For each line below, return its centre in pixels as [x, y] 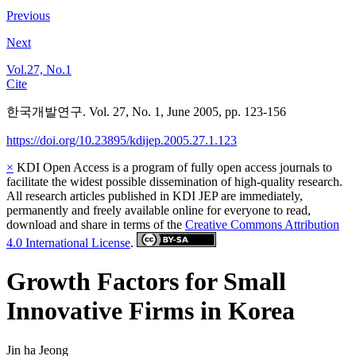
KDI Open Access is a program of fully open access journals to [173, 168]
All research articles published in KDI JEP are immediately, [155, 196]
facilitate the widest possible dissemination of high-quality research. [174, 182]
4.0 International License [68, 243]
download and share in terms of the [96, 225]
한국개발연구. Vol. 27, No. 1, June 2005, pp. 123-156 [146, 112]
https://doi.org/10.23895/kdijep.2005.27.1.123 [122, 141]
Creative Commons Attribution [262, 225]
